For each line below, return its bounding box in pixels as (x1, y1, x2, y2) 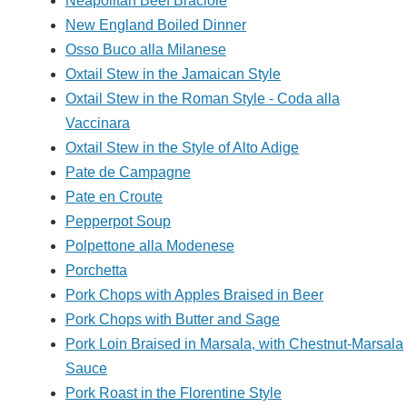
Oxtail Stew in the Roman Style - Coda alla (65, 91, 340, 107)
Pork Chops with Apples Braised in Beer (65, 287, 323, 303)
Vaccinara (65, 115, 130, 132)
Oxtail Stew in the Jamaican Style (65, 66, 281, 83)
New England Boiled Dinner (65, 17, 246, 34)
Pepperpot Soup (65, 213, 171, 230)
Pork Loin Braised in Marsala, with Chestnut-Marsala (65, 336, 403, 352)
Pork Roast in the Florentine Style (65, 385, 282, 402)
